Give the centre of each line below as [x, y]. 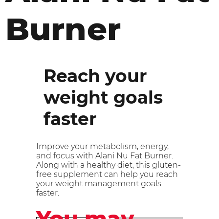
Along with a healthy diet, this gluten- [109, 165]
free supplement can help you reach [107, 174]
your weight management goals [99, 183]
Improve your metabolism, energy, [102, 146]
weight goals [103, 97]
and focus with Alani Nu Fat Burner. [105, 155]
